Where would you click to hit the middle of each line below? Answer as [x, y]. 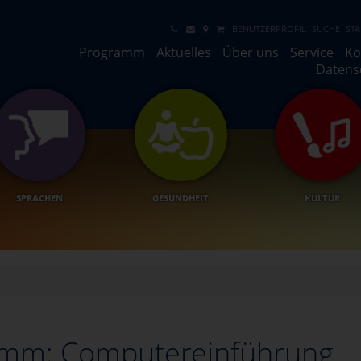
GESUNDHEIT [180, 197]
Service [311, 52]
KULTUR [322, 197]
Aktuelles [183, 52]
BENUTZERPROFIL [269, 29]
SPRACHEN [39, 197]
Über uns [250, 52]
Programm [112, 52]
